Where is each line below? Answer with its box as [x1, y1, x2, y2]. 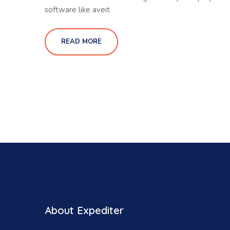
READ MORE [61, 37, 102, 47]
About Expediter [45, 204, 124, 217]
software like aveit [45, 5, 110, 15]
